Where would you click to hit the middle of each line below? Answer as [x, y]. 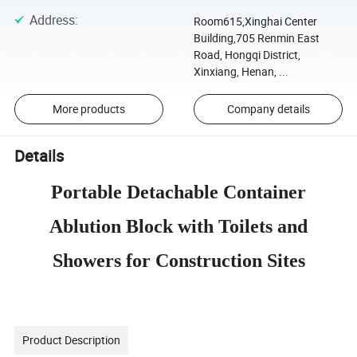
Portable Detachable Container [178, 192]
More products [88, 109]
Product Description [72, 339]
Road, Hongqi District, [247, 54]
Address [52, 20]
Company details [268, 109]
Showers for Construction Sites [178, 260]
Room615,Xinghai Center [255, 21]
